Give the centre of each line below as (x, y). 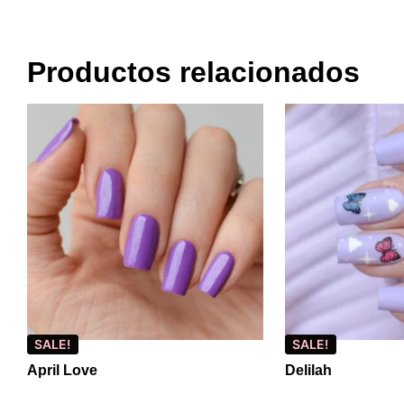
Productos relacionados (193, 73)
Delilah (308, 371)
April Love (62, 371)
